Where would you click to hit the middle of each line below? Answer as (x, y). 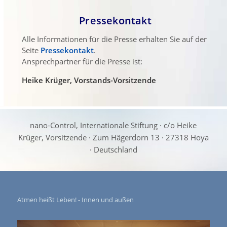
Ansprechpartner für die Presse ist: (82, 61)
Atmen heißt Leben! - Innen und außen (75, 199)
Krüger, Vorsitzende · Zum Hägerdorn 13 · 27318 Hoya (113, 137)
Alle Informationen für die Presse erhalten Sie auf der (114, 39)
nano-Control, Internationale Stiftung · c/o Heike (113, 125)
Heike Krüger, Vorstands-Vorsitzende (89, 80)
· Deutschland (113, 149)
